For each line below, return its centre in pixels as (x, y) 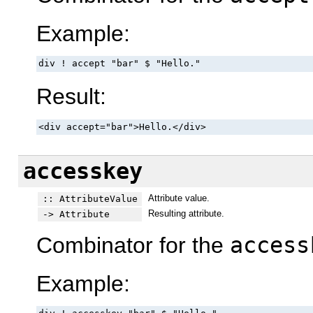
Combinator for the (133, 246)
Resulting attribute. (186, 213)
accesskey (82, 172)
